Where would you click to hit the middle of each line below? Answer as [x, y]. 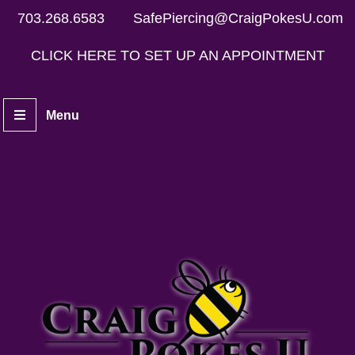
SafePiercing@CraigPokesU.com [238, 18]
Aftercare [38, 309]
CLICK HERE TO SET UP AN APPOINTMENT [177, 55]
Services [37, 259]
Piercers [36, 210]
